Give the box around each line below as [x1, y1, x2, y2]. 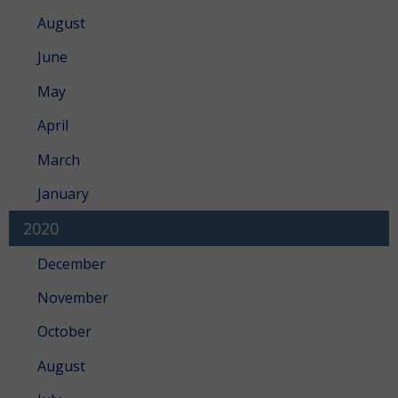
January [37, 183, 89, 203]
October [37, 322, 92, 342]
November [37, 288, 108, 308]
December [37, 253, 106, 274]
